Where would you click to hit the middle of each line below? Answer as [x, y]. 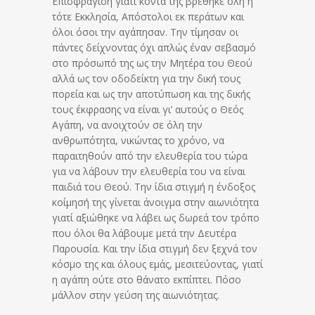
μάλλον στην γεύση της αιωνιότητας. [136, 295]
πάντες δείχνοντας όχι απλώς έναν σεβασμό [154, 48]
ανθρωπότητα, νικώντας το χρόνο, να [138, 141]
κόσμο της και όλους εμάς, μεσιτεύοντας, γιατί [157, 264]
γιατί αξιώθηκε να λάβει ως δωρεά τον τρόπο [156, 218]
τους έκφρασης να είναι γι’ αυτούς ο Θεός [148, 110]
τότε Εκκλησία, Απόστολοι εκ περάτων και [148, 17]
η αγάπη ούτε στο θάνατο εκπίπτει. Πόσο [147, 280]
